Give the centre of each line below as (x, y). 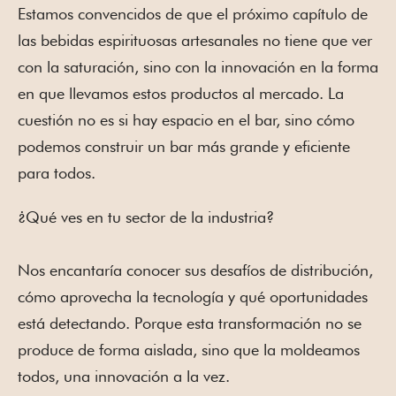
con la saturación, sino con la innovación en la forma (198, 66)
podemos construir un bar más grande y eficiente (184, 146)
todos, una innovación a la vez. (124, 376)
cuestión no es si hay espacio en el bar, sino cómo (186, 119)
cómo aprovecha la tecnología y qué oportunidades (193, 296)
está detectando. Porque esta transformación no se (190, 323)
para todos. (57, 172)
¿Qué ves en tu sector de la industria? (146, 217)
